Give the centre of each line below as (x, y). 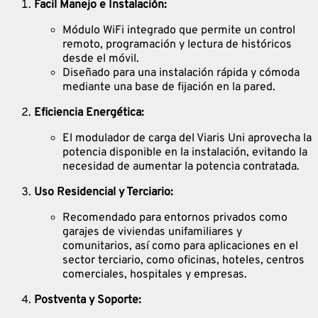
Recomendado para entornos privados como (175, 218)
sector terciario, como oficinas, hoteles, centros (183, 260)
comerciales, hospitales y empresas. (155, 274)
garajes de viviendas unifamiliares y (152, 232)
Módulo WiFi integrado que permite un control (179, 30)
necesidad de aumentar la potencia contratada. (181, 166)
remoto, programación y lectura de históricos (177, 44)
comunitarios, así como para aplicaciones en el (180, 246)
